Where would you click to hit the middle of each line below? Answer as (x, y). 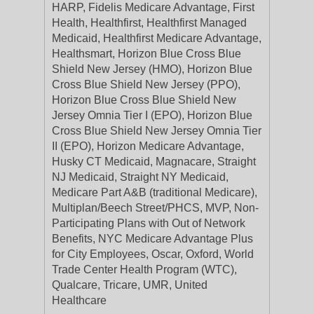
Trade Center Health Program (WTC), (144, 269)
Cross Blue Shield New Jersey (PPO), (146, 84)
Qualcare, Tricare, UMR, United (130, 285)
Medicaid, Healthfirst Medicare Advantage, (157, 38)
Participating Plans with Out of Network (149, 223)
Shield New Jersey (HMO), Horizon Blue (152, 69)
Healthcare (79, 300)
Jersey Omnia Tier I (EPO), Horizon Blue (152, 115)
